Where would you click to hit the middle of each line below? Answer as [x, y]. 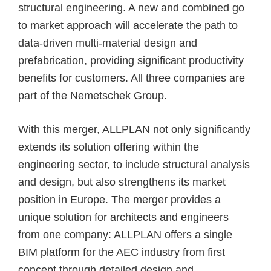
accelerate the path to [185, 26]
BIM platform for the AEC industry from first [122, 252]
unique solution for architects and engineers [123, 217]
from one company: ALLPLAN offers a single [125, 234]
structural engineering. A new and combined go [131, 8]
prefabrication [51, 61]
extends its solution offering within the [109, 147]
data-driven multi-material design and [108, 43]
